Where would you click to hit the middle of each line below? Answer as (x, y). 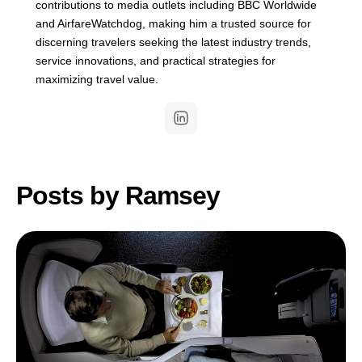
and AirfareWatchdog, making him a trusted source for (173, 23)
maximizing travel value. (97, 79)
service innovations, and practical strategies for (156, 61)
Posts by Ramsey (118, 196)
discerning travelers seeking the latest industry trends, (173, 42)
